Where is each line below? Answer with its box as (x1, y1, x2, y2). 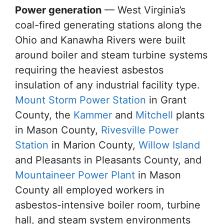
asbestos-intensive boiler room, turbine (15, 199, 200, 211)
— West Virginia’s (101, 4, 185, 16)
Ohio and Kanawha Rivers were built (15, 34, 185, 46)
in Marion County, (48, 139, 138, 151)
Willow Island (138, 139, 200, 151)
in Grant (146, 94, 186, 106)
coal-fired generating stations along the (15, 19, 202, 31)
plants (173, 109, 204, 121)
